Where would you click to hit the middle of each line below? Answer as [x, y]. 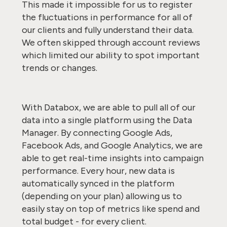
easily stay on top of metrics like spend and [110, 209]
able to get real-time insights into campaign [112, 158]
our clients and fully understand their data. [107, 30]
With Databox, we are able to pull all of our [108, 107]
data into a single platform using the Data [107, 120]
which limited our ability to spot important [110, 55]
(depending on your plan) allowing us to [102, 196]
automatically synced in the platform [98, 183]
